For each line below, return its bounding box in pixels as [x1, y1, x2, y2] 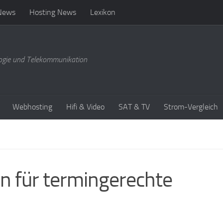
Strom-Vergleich [164, 102, 218, 111]
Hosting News [29, 7, 76, 17]
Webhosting [12, 102, 52, 111]
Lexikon [90, 7, 115, 17]
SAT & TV [118, 102, 150, 111]
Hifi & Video [66, 102, 105, 111]
